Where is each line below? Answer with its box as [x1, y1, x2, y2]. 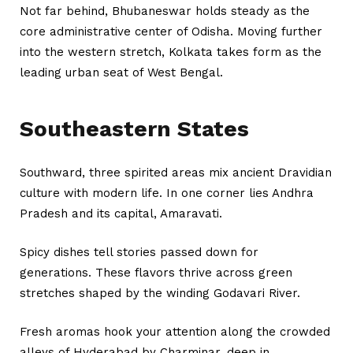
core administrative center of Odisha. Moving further [20, 24, 322, 39]
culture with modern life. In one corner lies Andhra [20, 185, 314, 200]
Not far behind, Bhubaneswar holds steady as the [20, 3, 310, 18]
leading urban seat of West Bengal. [20, 65, 223, 80]
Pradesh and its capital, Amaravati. [20, 206, 222, 221]
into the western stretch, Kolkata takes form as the [20, 44, 321, 59]
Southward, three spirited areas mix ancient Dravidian [20, 165, 332, 180]
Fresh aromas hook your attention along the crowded [20, 324, 330, 339]
